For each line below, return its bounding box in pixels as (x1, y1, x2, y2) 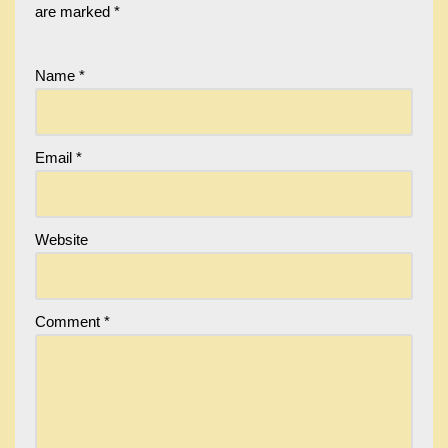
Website (35, 231, 88, 249)
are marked (35, 3, 114, 21)
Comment (35, 313, 104, 331)
